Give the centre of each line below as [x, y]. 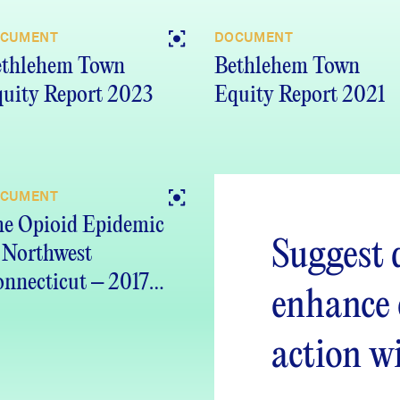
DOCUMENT [254, 38]
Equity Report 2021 [300, 96]
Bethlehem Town [287, 67]
